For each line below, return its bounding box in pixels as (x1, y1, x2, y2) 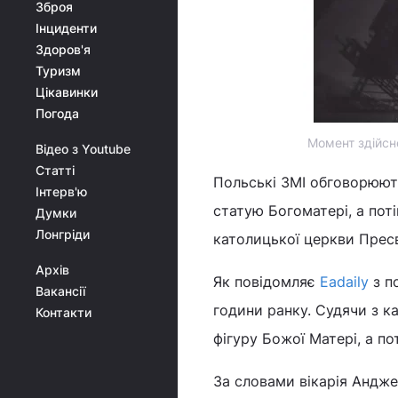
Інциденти (36, 20, 97, 36)
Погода (36, 106, 79, 121)
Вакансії (36, 283, 85, 298)
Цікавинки (36, 84, 98, 99)
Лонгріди (36, 227, 90, 242)
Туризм (36, 63, 81, 78)
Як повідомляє (213, 273, 320, 291)
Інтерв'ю (36, 184, 87, 199)
